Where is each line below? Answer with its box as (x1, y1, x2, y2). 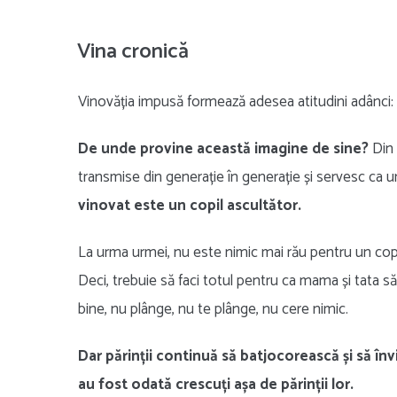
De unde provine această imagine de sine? (78, 136, 369, 162)
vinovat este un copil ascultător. (78, 193, 301, 219)
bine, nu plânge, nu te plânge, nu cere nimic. (78, 297, 348, 323)
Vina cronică (77, 35, 189, 70)
